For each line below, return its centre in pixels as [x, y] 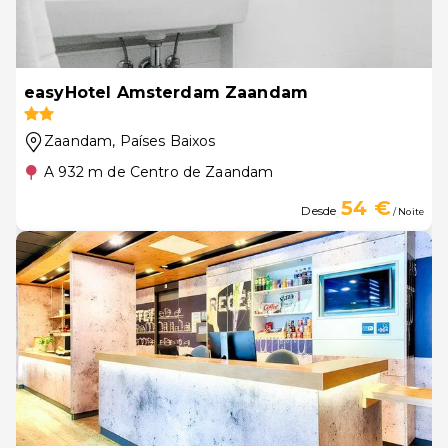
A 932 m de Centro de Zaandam [159, 172]
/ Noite [407, 211]
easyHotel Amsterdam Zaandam [166, 92]
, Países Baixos [164, 141]
